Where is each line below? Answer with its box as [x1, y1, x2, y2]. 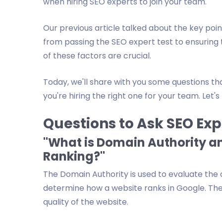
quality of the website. [43, 196, 128, 208]
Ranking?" [43, 148, 105, 165]
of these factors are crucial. [43, 50, 151, 61]
